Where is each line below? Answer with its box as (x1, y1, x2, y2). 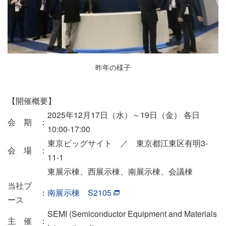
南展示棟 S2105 (47, 187, 111, 199)
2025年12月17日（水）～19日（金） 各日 (47, 109, 200, 121)
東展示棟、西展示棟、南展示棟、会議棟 (47, 165, 193, 178)
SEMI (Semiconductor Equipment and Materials (47, 208, 217, 220)
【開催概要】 (8, 95, 56, 107)
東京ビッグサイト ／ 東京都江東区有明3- (47, 137, 208, 149)
